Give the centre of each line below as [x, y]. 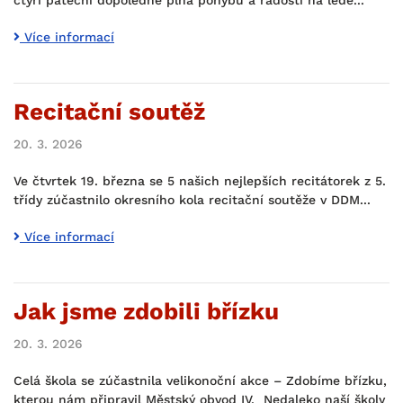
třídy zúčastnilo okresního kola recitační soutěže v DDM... [192, 200]
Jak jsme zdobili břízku [146, 311]
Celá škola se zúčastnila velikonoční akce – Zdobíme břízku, [200, 381]
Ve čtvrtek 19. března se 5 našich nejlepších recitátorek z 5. [200, 181]
